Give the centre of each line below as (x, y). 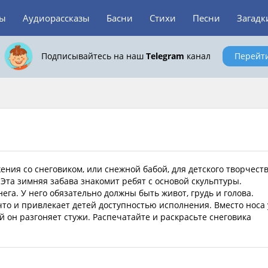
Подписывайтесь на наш (93, 56)
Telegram (165, 56)
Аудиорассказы (56, 18)
